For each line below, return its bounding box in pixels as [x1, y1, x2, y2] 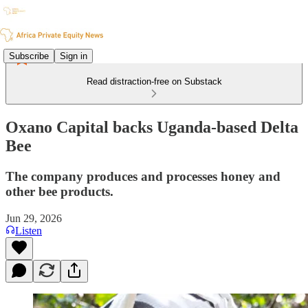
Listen [15, 224, 42, 236]
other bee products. [5, 184, 113, 199]
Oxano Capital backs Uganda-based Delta [5, 118, 298, 136]
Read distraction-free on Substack [86, 76, 222, 87]
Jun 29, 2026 [5, 212, 62, 224]
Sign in [60, 50, 87, 61]
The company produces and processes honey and [5, 168, 280, 184]
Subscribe [9, 50, 49, 61]
